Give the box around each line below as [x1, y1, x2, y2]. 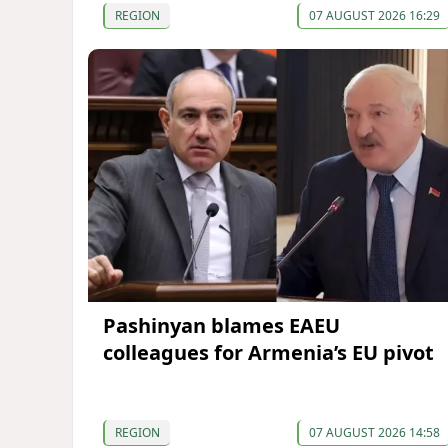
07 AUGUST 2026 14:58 [308, 423, 440, 441]
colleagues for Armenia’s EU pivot [103, 338, 434, 366]
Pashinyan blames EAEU [103, 311, 340, 339]
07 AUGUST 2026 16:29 [308, 7, 440, 25]
